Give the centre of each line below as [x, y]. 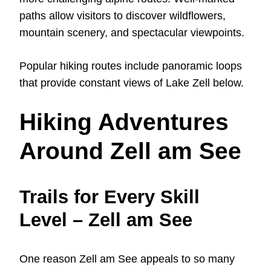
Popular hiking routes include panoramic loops [131, 66]
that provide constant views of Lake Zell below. [132, 83]
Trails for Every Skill [109, 197]
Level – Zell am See [106, 220]
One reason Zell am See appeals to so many [127, 259]
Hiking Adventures [124, 122]
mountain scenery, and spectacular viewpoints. [132, 33]
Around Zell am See [130, 151]
